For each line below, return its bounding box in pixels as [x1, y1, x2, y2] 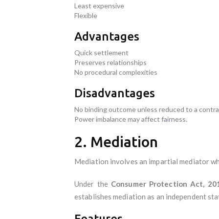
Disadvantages [74, 86, 155, 100]
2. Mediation [74, 133, 158, 150]
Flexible [74, 11, 97, 20]
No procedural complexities [74, 67, 157, 76]
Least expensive [74, 1, 124, 10]
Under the [74, 179, 111, 188]
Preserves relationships [74, 58, 147, 66]
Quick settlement [74, 48, 129, 57]
